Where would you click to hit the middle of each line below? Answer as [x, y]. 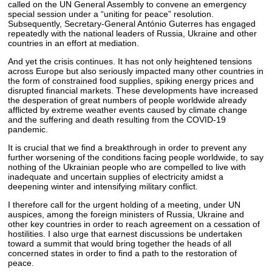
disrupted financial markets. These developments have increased [133, 90]
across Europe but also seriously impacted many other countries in [136, 71]
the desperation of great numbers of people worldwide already [127, 100]
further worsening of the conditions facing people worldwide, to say [136, 157]
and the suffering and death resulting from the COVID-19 [117, 119]
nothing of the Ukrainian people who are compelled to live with [127, 167]
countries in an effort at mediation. [74, 43]
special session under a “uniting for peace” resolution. [111, 14]
